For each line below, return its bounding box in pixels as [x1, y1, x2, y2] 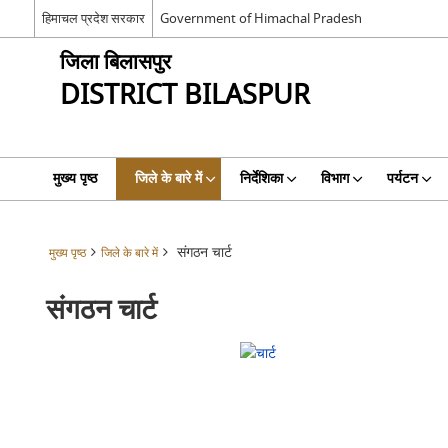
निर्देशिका [239, 168, 283, 189]
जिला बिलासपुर [59, 47, 171, 78]
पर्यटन [386, 168, 418, 189]
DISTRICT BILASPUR [59, 76, 310, 115]
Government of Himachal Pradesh [159, 8, 362, 28]
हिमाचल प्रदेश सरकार [41, 8, 145, 28]
